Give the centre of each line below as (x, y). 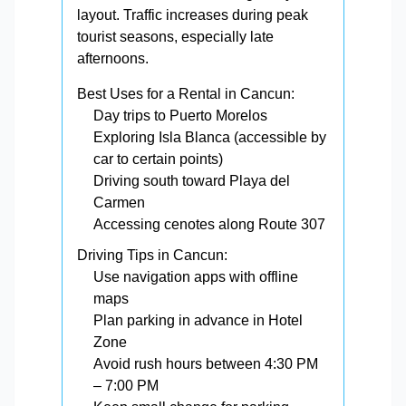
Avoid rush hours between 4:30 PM (206, 364)
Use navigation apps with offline (196, 277)
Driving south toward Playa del (192, 181)
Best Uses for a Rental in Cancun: (186, 94)
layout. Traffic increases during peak (193, 15)
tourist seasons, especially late (175, 37)
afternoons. (113, 58)
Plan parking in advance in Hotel (198, 320)
